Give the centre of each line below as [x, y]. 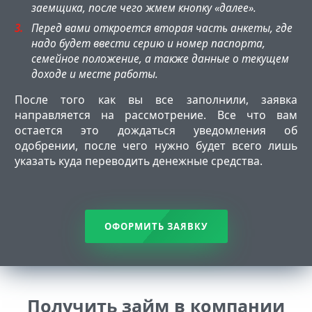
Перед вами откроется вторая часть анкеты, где [162, 28]
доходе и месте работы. [94, 74]
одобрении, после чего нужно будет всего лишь [156, 145]
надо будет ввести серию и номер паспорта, [148, 43]
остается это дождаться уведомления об [156, 130]
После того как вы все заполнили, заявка [156, 99]
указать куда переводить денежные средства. [139, 161]
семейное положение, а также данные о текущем [160, 58]
